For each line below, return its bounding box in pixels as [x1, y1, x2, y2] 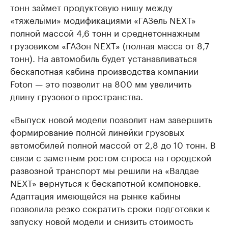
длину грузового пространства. [10, 89, 143, 102]
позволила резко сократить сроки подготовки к [10, 201, 210, 214]
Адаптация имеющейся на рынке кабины [10, 188, 181, 202]
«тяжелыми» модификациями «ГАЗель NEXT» [10, 13, 196, 26]
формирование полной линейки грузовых [10, 125, 184, 138]
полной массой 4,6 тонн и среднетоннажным [10, 25, 200, 39]
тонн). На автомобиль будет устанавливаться [10, 51, 197, 64]
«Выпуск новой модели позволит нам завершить [10, 112, 212, 125]
